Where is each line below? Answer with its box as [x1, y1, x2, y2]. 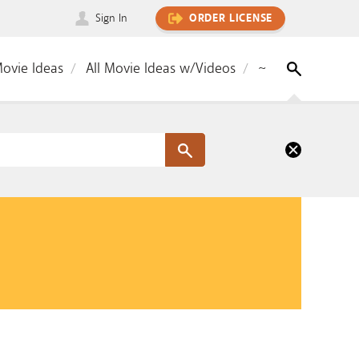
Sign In [95, 11, 127, 25]
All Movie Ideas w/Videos [86, 59, 236, 78]
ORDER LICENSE [188, 11, 272, 26]
